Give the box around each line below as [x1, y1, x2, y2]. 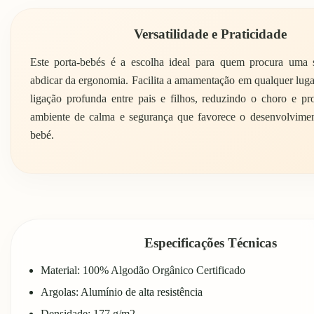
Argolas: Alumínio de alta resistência [40, 285, 203, 298]
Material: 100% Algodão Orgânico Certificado [40, 264, 245, 276]
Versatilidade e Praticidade [134, 27, 287, 42]
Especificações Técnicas [144, 235, 277, 250]
